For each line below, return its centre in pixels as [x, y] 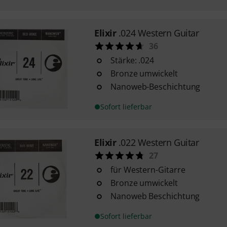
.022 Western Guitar [159, 142]
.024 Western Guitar [159, 33]
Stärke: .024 [132, 60]
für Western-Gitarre [148, 170]
